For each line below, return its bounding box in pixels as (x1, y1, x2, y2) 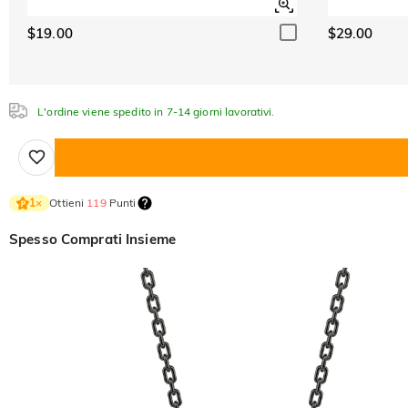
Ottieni (49, 195, 87, 209)
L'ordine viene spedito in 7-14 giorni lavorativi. (35, 104, 275, 118)
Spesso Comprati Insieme (9, 229, 177, 248)
